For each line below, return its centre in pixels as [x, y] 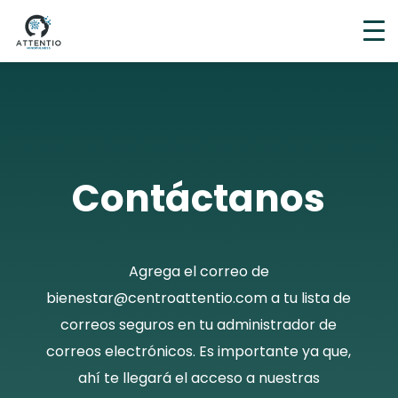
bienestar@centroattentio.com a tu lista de [199, 298]
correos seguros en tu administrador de [199, 325]
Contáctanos [199, 199]
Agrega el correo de [199, 271]
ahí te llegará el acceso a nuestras [199, 378]
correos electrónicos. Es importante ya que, [199, 351]
